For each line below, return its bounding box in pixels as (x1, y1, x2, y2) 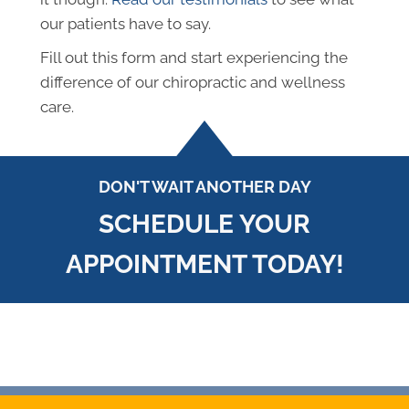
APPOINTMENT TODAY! (65, 248, 344, 279)
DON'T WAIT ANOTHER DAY (98, 176, 311, 196)
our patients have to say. (40, 14, 211, 33)
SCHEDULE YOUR (99, 208, 310, 239)
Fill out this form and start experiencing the (40, 47, 348, 67)
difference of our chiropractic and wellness (40, 72, 345, 91)
